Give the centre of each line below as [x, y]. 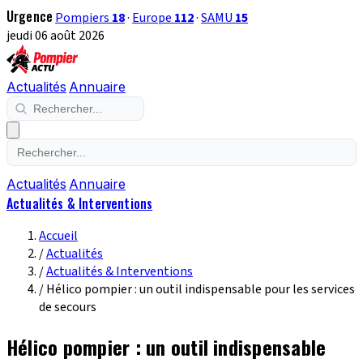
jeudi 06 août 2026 [56, 36]
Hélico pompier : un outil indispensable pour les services [201, 289]
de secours [68, 307]
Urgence [30, 16]
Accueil [58, 236]
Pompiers [84, 18]
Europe [154, 18]
